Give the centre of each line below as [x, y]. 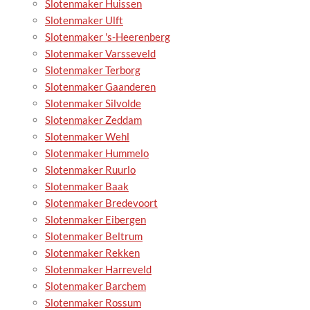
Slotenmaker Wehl [87, 137]
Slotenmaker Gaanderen [100, 87]
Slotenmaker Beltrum [94, 236]
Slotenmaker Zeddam [93, 120]
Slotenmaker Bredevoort [101, 203]
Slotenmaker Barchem [95, 286]
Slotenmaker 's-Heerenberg [108, 37]
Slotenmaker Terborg [93, 70]
